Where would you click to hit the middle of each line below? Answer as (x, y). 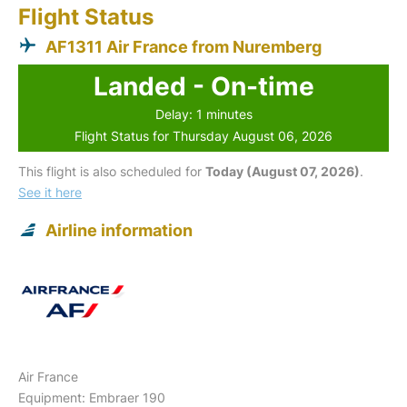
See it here (50, 192)
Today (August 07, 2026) (283, 171)
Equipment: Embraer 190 (92, 397)
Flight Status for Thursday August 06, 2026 (203, 135)
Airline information (119, 230)
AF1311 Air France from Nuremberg (184, 46)
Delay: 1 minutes (203, 114)
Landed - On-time (203, 86)
